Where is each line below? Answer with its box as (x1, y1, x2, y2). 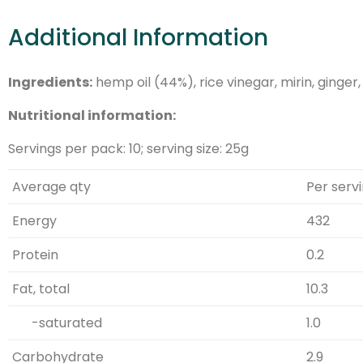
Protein (12, 245, 58, 264)
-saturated (12, 313, 102, 332)
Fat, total (12, 279, 70, 298)
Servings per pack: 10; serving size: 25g (8, 139, 249, 158)
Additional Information (8, 21, 268, 53)
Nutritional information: (8, 105, 176, 125)
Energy (12, 211, 57, 230)
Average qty (12, 177, 91, 196)
